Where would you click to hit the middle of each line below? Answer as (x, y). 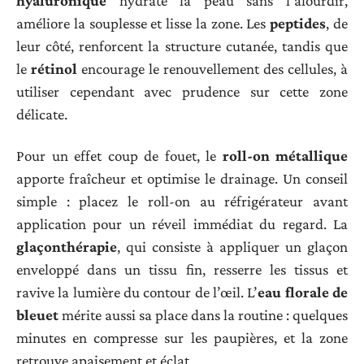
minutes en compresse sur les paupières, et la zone (182, 337)
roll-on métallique (285, 155)
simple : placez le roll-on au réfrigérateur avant (182, 201)
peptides (298, 24)
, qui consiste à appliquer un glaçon (232, 246)
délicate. (42, 115)
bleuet (37, 314)
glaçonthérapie (67, 246)
